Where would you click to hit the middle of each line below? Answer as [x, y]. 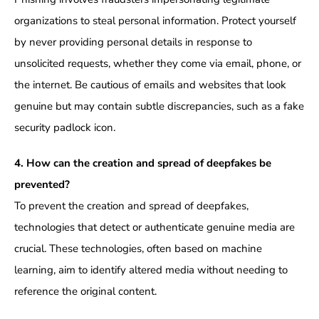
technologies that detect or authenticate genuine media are [154, 228]
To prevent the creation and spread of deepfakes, [131, 206]
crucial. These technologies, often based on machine [138, 249]
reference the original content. [85, 292]
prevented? [42, 185]
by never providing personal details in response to [133, 42]
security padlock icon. [64, 128]
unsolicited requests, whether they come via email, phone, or [157, 64]
